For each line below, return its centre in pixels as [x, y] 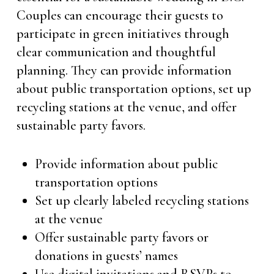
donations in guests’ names [106, 256]
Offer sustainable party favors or [121, 237]
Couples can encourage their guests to [120, 15]
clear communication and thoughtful [116, 52]
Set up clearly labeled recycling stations [142, 201]
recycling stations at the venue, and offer [126, 107]
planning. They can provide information [124, 70]
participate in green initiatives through [123, 34]
